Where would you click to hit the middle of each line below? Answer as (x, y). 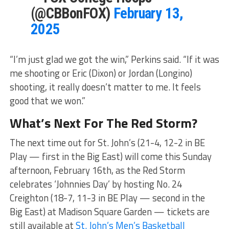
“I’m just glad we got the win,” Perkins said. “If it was (114, 59)
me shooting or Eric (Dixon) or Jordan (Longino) (101, 73)
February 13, (148, 13)
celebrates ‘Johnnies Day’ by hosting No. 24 (96, 184)
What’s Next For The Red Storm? (105, 123)
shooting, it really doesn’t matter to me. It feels (105, 87)
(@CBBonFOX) (72, 13)
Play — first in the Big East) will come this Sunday (110, 156)
